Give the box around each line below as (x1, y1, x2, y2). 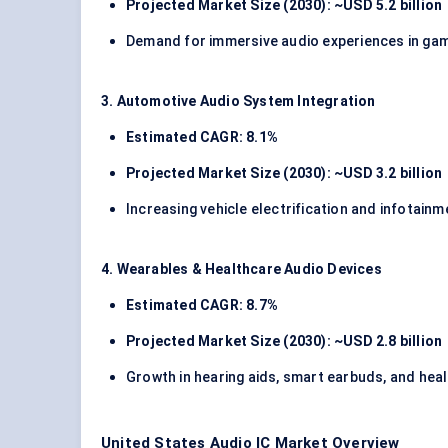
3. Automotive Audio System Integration (101, 93, 376, 110)
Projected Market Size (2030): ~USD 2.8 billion (126, 333, 443, 350)
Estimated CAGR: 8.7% (126, 297, 278, 314)
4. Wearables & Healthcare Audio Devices (101, 261, 382, 278)
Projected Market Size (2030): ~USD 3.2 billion (126, 165, 443, 182)
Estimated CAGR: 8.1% (126, 129, 278, 146)
